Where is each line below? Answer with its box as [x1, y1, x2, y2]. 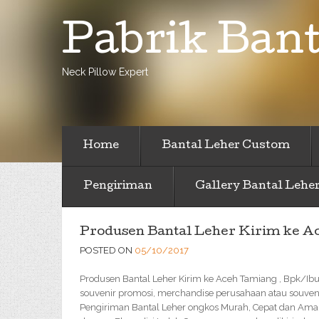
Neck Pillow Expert [62, 66, 148, 78]
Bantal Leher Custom [162, 140, 290, 152]
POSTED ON [80, 245, 135, 256]
